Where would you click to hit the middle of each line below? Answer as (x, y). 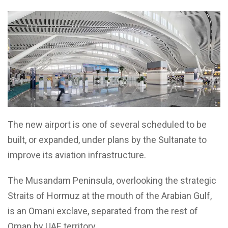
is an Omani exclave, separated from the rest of (103, 211)
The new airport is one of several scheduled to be (107, 124)
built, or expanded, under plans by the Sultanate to (107, 139)
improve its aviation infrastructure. (77, 155)
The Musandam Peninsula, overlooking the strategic (112, 180)
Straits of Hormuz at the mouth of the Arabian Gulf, (110, 195)
